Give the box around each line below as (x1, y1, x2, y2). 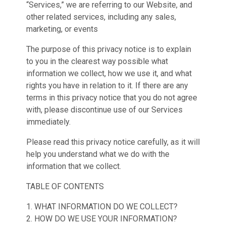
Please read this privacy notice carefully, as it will (26, 137, 200, 147)
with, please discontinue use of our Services (26, 105, 183, 115)
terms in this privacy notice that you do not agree (26, 93, 197, 102)
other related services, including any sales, (26, 12, 176, 22)
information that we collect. (26, 161, 121, 171)
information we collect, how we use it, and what (26, 69, 192, 78)
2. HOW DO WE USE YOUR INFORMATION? (26, 214, 177, 223)
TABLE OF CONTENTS (26, 182, 104, 191)
